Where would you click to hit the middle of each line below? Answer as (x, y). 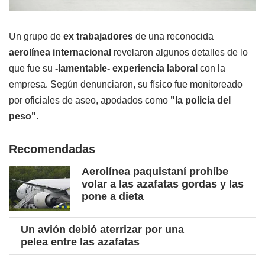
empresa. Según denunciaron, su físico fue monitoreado (126, 85)
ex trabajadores (99, 37)
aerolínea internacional (60, 53)
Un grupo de (36, 37)
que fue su (32, 69)
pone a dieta (113, 197)
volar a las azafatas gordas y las (163, 184)
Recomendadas (52, 149)
